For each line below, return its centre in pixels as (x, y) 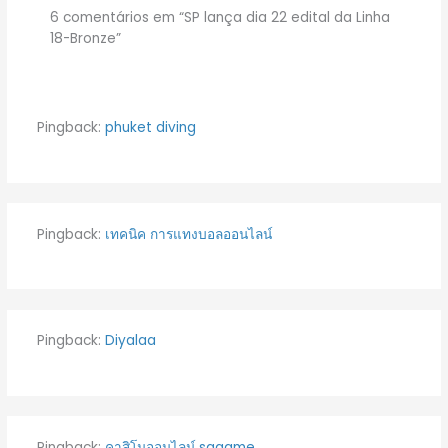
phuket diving (150, 128)
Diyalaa (130, 341)
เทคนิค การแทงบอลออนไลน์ (188, 234)
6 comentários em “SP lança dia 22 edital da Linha (220, 17)
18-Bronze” (86, 38)
